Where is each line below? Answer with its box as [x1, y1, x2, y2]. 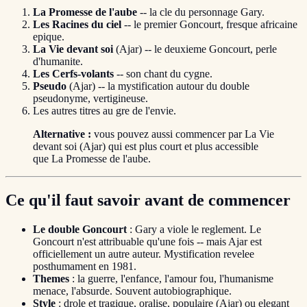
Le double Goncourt [33, 223, 127, 235]
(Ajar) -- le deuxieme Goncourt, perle [113, 43, 277, 56]
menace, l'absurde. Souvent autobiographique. [33, 284, 232, 297]
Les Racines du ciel [33, 19, 121, 31]
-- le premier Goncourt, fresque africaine [121, 19, 297, 31]
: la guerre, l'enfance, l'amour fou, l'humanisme [69, 272, 273, 284]
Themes [33, 272, 69, 284]
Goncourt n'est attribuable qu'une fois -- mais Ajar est [33, 235, 262, 247]
